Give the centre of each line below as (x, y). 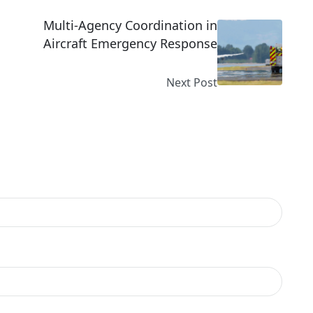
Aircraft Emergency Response (131, 43)
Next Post (192, 82)
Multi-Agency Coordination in (131, 25)
